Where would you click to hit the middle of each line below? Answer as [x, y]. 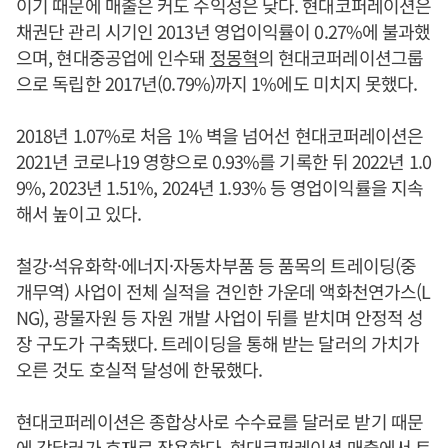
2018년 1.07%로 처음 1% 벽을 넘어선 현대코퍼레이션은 [220, 135]
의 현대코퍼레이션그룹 [340, 57]
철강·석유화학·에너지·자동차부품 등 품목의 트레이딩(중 [216, 265]
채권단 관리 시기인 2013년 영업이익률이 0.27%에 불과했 [223, 31]
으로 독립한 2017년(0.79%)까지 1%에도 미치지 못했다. [217, 83]
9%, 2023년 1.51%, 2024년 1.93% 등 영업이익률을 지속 [220, 187]
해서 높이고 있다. [78, 213]
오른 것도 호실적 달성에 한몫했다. [139, 369]
